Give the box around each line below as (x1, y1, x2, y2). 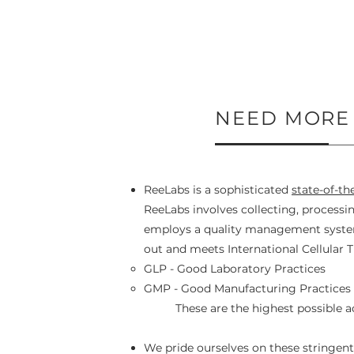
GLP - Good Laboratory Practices (144, 262, 326, 276)
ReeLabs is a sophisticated (144, 183, 292, 197)
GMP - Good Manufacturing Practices (144, 281, 351, 296)
